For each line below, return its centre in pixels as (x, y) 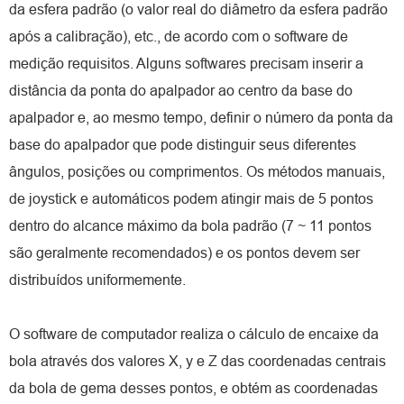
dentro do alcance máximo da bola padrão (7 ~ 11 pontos (190, 225)
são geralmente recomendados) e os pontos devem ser (184, 252)
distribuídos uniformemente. (97, 280)
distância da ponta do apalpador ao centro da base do (181, 90)
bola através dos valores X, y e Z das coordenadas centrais (197, 361)
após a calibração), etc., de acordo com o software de (179, 36)
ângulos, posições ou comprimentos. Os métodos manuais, (197, 171)
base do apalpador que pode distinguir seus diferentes (183, 144)
